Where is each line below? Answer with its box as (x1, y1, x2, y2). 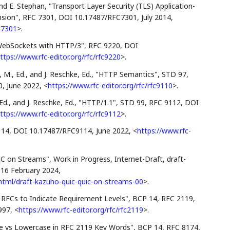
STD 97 (161, 69, 186, 79)
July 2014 (141, 12, 171, 23)
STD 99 (120, 97, 145, 107)
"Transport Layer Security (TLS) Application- (48, 1, 195, 11)
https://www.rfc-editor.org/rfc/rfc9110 (47, 80, 172, 90)
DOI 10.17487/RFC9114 (13, 125, 92, 136)
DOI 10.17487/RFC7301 (58, 12, 137, 23)
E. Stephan (9, 1, 45, 11)
